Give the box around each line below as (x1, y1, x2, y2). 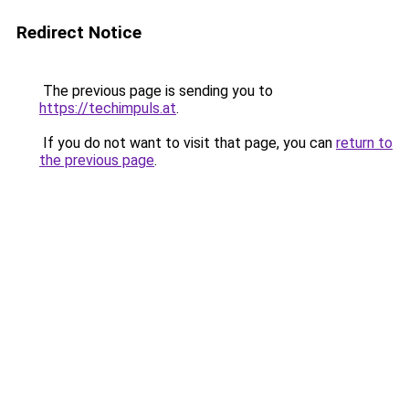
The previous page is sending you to (39, 82, 273, 100)
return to (336, 134, 393, 152)
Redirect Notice (16, 22, 142, 43)
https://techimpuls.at (39, 100, 176, 117)
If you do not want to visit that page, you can (39, 134, 336, 152)
